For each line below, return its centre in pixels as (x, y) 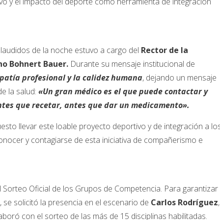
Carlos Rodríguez (184, 203)
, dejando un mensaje (179, 78)
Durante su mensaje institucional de (132, 64)
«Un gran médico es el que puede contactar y (122, 92)
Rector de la (164, 50)
